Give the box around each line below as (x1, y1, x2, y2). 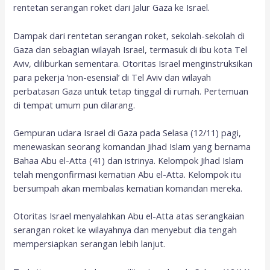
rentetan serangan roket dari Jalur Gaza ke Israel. (13, 1, 210, 14)
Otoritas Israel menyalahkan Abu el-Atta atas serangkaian (13, 210, 245, 222)
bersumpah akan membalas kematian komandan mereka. (13, 181, 243, 194)
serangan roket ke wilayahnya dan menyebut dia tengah (13, 224, 237, 236)
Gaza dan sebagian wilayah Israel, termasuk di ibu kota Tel (13, 43, 248, 55)
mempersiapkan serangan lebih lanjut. (13, 237, 166, 250)
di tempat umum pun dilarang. (13, 98, 136, 111)
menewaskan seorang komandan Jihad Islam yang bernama (13, 140, 251, 152)
